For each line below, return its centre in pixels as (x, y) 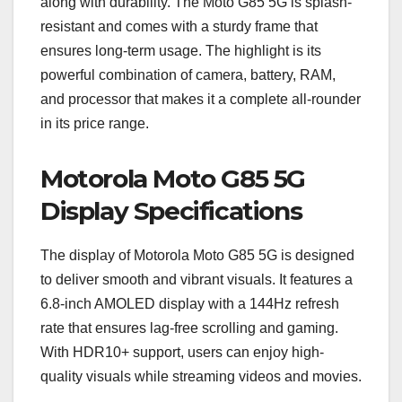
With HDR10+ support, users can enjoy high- (182, 353)
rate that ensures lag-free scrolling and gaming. (189, 328)
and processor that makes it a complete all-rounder (201, 100)
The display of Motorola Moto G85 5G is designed (197, 256)
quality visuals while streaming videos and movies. (201, 377)
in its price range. (95, 124)
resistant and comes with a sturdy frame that (179, 27)
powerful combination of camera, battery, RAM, (188, 75)
